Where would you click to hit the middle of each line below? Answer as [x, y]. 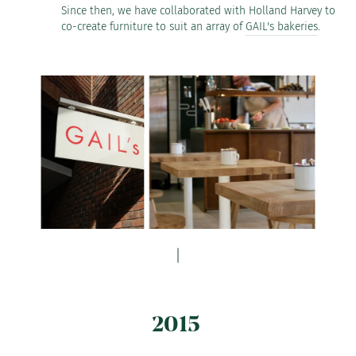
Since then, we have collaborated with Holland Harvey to [198, 11]
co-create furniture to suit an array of [153, 27]
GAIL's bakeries [282, 27]
